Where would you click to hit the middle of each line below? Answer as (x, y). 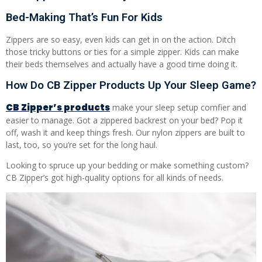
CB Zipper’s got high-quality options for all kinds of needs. (115, 178)
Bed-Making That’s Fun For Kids (84, 18)
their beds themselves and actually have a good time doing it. (122, 64)
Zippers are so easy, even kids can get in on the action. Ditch (121, 40)
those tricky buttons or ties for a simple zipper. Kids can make (123, 52)
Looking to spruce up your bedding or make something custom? (127, 166)
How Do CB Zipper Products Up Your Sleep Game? (131, 85)
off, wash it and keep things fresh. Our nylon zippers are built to (125, 132)
